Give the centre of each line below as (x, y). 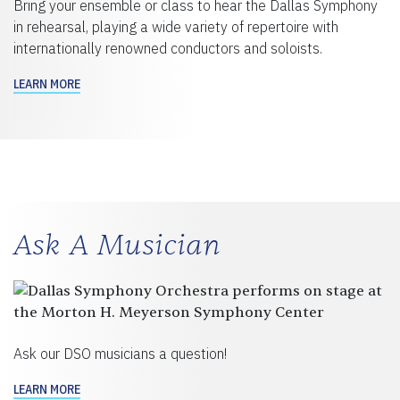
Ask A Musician (117, 245)
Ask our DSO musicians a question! (120, 353)
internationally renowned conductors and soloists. (168, 48)
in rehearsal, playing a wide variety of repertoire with (176, 26)
